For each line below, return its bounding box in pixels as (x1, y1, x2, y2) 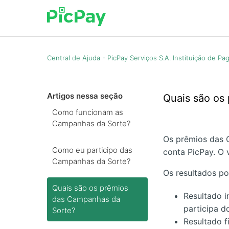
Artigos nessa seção (47, 91, 123, 101)
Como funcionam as (52, 107, 123, 117)
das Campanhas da (52, 194, 120, 204)
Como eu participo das (52, 145, 132, 155)
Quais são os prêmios (52, 183, 128, 193)
